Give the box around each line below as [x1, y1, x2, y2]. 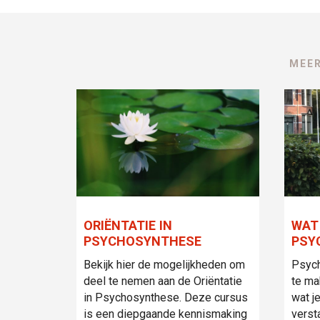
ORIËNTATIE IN [84, 217, 173, 233]
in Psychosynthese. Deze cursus [84, 290, 248, 304]
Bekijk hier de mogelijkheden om [84, 257, 245, 271]
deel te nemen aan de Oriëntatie [84, 274, 242, 288]
